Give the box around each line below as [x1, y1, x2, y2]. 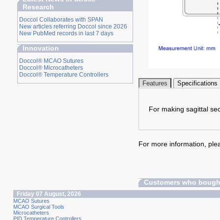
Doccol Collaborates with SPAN [19, 16, 103, 23]
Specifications [177, 79, 218, 87]
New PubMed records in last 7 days [19, 30, 113, 37]
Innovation [22, 44, 59, 52]
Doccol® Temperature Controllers [19, 71, 109, 78]
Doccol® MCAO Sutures [19, 57, 83, 64]
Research [22, 3, 54, 11]
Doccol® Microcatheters [19, 64, 83, 71]
